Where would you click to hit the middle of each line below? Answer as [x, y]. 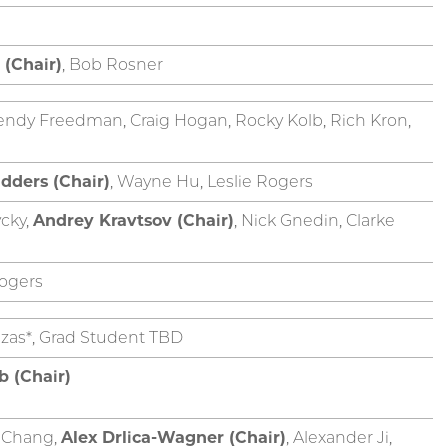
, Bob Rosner [112, 64]
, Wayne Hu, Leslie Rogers [211, 181]
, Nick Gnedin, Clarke [314, 220]
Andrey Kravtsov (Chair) [133, 220]
